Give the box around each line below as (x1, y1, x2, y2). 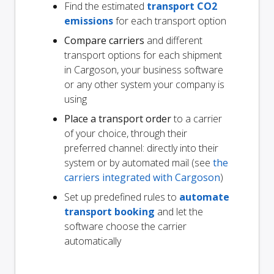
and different (144, 34, 202, 48)
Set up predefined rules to (64, 190, 179, 204)
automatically (64, 234, 121, 248)
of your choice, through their (64, 127, 187, 141)
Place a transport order (64, 112, 171, 126)
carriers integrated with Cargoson (64, 171, 220, 185)
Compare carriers (64, 34, 144, 48)
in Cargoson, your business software (64, 63, 223, 77)
